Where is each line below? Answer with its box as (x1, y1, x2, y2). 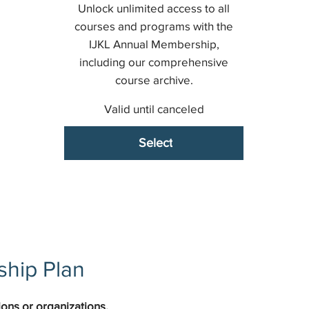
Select (138, 135, 172, 150)
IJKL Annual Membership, (88, 37, 219, 50)
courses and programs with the (74, 19, 234, 32)
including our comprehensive (79, 54, 229, 68)
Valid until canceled (103, 101, 204, 115)
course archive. (114, 72, 193, 86)
